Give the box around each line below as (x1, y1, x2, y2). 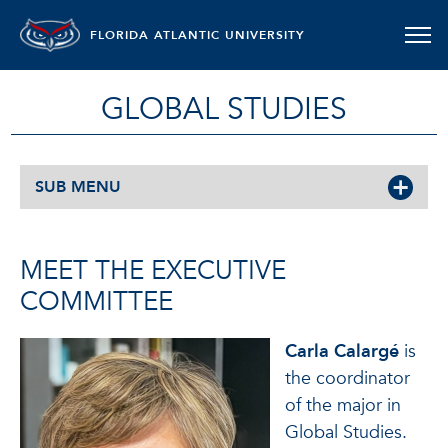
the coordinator (285, 366, 410, 391)
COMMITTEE (20, 284, 173, 320)
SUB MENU (35, 176, 121, 198)
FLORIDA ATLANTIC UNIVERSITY (90, 27, 305, 43)
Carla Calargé (285, 339, 399, 364)
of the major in (285, 393, 401, 418)
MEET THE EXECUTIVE (20, 253, 286, 289)
